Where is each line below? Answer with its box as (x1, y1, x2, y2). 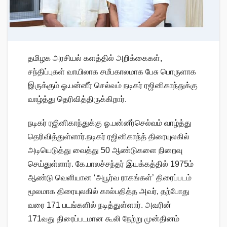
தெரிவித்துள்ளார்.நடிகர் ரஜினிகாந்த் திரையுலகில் (28, 132, 190, 141)
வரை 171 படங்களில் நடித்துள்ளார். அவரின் (28, 200, 171, 209)
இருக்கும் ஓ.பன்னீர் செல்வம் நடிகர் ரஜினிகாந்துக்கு (28, 81, 198, 90)
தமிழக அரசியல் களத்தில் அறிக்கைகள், (28, 53, 162, 62)
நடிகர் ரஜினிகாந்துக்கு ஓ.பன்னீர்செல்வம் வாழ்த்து (28, 118, 192, 127)
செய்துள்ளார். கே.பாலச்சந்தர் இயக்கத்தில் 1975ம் (28, 159, 194, 168)
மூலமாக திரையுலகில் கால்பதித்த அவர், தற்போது (28, 186, 190, 196)
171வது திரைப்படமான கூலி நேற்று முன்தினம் (28, 214, 179, 223)
